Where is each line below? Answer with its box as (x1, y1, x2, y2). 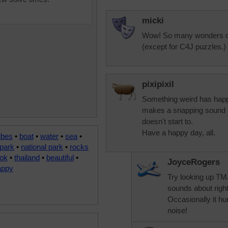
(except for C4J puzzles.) (142, 42, 226, 51)
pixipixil (142, 79, 174, 89)
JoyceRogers (167, 157, 220, 167)
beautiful (46, 153, 74, 162)
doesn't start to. (142, 117, 193, 126)
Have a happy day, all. (142, 128, 215, 137)
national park (21, 142, 63, 151)
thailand (14, 153, 40, 162)
